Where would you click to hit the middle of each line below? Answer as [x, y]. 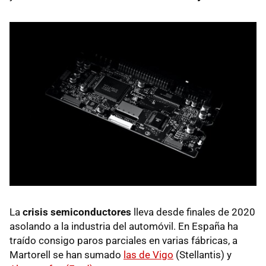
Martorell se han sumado [66, 255]
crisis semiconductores [78, 212]
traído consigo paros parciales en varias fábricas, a [123, 241]
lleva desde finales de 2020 [194, 212]
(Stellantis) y [202, 255]
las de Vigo [148, 255]
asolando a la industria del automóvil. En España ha [124, 227]
